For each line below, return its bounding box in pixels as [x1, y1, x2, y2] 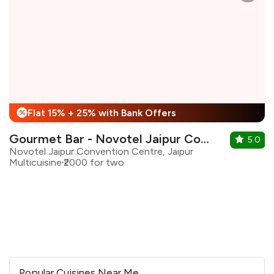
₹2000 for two [64, 156, 124, 168]
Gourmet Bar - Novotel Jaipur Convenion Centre [201, 131, 209, 146]
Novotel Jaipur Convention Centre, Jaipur [9, 145, 193, 157]
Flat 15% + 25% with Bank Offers [28, 106, 176, 119]
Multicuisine [9, 156, 62, 168]
